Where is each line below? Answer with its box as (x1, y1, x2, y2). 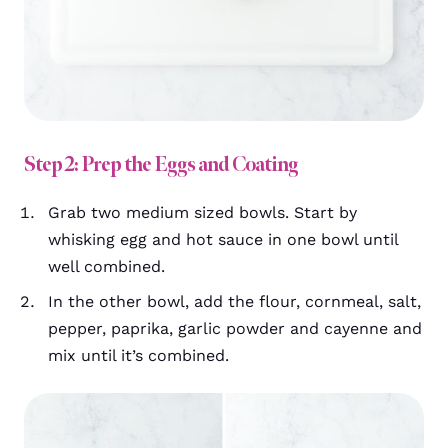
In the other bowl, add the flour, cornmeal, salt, (48, 291, 421, 311)
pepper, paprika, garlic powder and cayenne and (48, 318, 422, 338)
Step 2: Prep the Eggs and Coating (24, 150, 298, 177)
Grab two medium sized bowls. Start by (48, 202, 357, 222)
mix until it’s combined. (48, 345, 229, 365)
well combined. (48, 256, 165, 276)
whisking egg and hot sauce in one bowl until (48, 229, 398, 249)
